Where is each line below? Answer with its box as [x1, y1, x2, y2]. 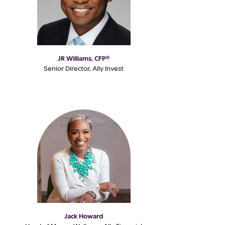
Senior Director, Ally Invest [44, 64, 124, 72]
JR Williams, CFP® [58, 54, 110, 62]
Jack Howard [64, 211, 103, 220]
